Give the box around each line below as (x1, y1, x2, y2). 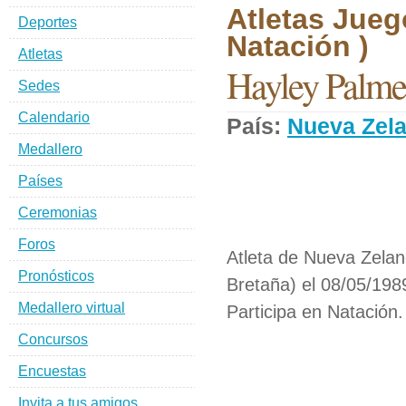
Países (18, 173, 63, 188)
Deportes (18, 14, 77, 30)
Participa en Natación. (227, 302, 403, 322)
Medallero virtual (18, 300, 125, 315)
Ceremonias (18, 205, 97, 220)
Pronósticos (18, 268, 94, 284)
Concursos (18, 332, 88, 347)
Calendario (18, 110, 90, 125)
